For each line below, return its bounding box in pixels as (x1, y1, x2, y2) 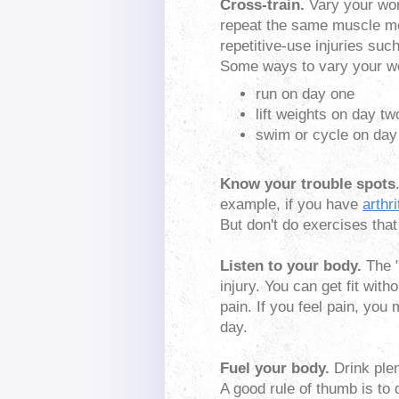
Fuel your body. (220, 359, 330, 377)
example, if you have (220, 195, 362, 213)
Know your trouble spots (220, 175, 395, 192)
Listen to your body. (220, 256, 362, 274)
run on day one (256, 85, 354, 103)
